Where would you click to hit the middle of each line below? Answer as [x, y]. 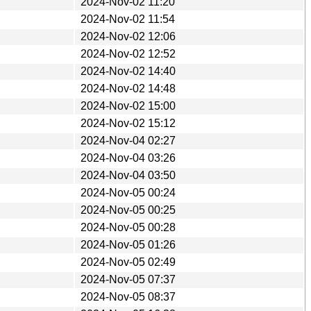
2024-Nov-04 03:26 [128, 158]
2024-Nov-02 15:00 [128, 106]
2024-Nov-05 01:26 [128, 244]
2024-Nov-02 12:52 [128, 53]
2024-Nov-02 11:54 [128, 19]
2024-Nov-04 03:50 [128, 175]
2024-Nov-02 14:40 [128, 71]
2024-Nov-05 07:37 [128, 279]
